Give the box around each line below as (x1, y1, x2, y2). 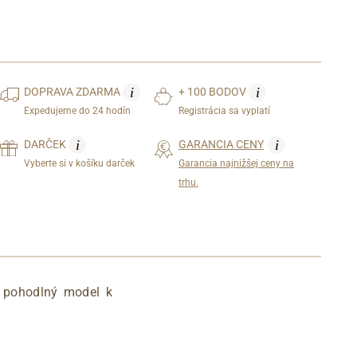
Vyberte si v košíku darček (24, 157, 135, 169)
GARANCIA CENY (178, 137, 264, 151)
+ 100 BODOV (178, 84, 249, 98)
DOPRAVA (24, 84, 76, 98)
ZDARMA (76, 84, 124, 98)
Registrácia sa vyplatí (178, 104, 270, 116)
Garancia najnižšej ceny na (178, 157, 294, 169)
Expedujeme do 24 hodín (24, 104, 131, 116)
